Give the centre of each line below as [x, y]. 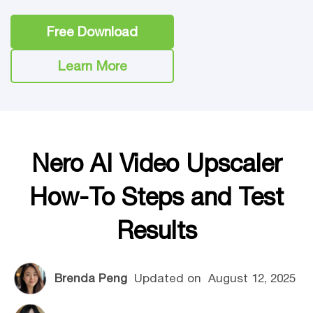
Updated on [166, 278]
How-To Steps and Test [156, 196]
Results [156, 230]
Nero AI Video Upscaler [156, 163]
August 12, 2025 [250, 278]
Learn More [92, 66]
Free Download [92, 31]
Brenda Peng [90, 278]
